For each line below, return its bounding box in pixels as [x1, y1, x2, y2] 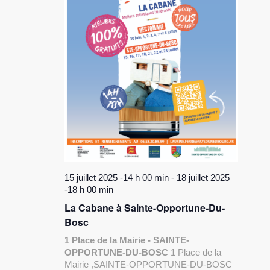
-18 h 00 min [64, 184, 114, 195]
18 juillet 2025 [177, 172, 230, 183]
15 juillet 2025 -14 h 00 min [64, 172, 169, 183]
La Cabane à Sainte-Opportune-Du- [64, 201, 225, 215]
